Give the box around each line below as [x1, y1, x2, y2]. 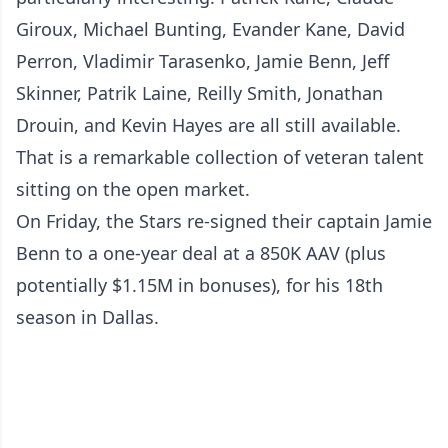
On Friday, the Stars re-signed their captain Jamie [16, 209, 432, 233]
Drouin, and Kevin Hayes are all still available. [16, 113, 401, 137]
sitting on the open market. [16, 177, 250, 201]
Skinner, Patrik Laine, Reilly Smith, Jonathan [16, 81, 383, 105]
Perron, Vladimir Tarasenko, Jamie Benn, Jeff [16, 49, 389, 73]
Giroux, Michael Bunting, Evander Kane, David [16, 17, 405, 41]
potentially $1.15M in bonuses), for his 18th [16, 273, 383, 297]
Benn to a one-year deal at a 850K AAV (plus [16, 241, 386, 265]
